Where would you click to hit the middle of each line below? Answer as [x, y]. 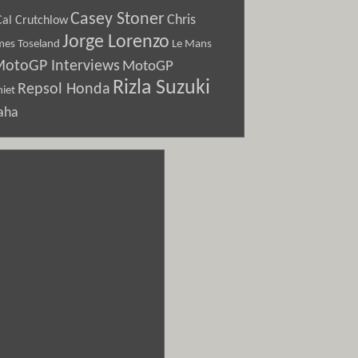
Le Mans [192, 44]
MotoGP [148, 66]
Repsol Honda [64, 89]
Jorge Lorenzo [116, 42]
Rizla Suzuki [161, 88]
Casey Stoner [117, 20]
